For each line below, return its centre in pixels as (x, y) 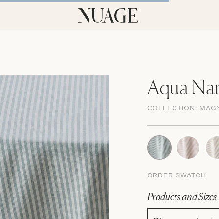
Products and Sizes (182, 197)
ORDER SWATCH (177, 175)
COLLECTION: (174, 108)
